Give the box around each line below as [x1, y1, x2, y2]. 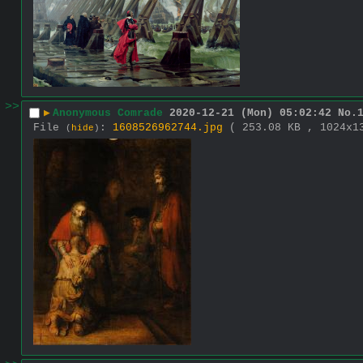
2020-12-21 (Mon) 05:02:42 [169, 107, 331, 120]
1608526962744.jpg [113, 121, 223, 134]
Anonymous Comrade [53, 107, 163, 120]
